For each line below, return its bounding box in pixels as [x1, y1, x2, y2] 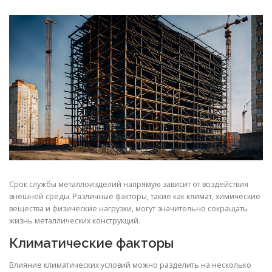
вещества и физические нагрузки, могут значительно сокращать [9, 203, 248, 214]
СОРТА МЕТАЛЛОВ [143, 22, 226, 32]
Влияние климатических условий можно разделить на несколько [9, 259, 251, 270]
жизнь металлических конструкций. [9, 216, 140, 226]
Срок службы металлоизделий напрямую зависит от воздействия [9, 179, 248, 190]
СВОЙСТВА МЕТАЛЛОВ [19, 22, 122, 32]
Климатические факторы [9, 235, 174, 251]
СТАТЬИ [19, 67, 55, 77]
